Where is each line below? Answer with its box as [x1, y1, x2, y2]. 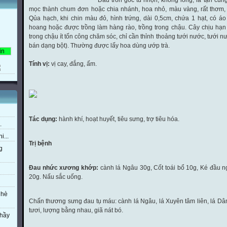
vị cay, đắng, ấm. [50, 60, 97, 67]
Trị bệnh [29, 140, 52, 147]
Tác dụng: [29, 116, 57, 123]
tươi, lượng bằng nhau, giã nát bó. [29, 207, 123, 214]
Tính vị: [29, 60, 50, 67]
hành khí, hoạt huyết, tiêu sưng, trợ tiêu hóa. [57, 116, 179, 123]
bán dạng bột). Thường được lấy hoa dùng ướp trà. [29, 42, 170, 49]
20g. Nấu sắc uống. [29, 173, 83, 180]
